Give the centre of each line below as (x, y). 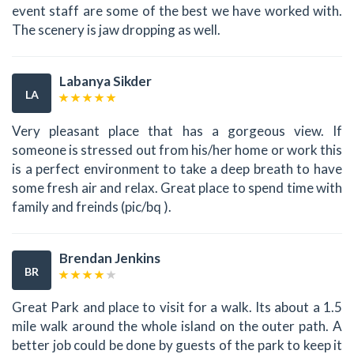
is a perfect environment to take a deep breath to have (177, 168)
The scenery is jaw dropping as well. (116, 30)
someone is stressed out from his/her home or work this (177, 149)
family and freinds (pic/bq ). (92, 206)
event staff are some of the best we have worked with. (177, 11)
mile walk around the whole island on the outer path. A (177, 326)
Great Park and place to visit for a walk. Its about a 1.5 (177, 307)
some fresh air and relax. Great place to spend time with (177, 187)
